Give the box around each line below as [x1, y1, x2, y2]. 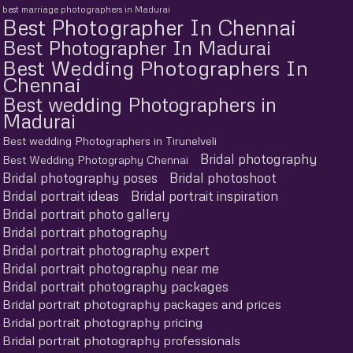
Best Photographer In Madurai [2, 35, 271, 60]
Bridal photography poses [2, 169, 158, 186]
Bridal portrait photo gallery [2, 205, 170, 222]
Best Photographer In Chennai [2, 13, 296, 40]
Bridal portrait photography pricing [2, 314, 203, 330]
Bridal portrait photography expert [2, 241, 210, 258]
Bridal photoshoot [169, 169, 277, 186]
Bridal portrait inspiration [131, 187, 278, 204]
